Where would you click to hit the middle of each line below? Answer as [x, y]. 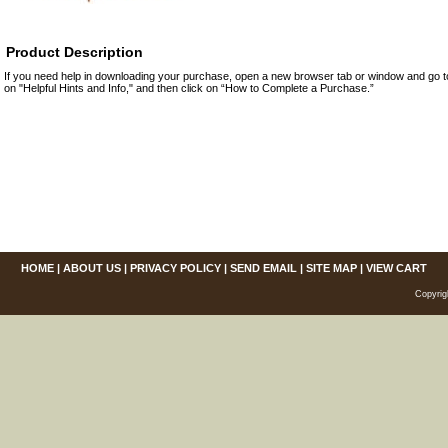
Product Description [74, 52]
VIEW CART [396, 268]
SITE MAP [331, 268]
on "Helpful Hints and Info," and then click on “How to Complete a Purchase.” [189, 88]
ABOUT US [92, 268]
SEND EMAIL [263, 268]
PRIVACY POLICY [175, 268]
